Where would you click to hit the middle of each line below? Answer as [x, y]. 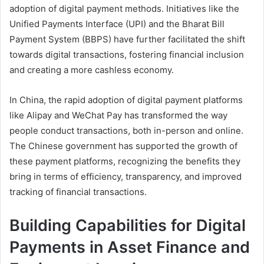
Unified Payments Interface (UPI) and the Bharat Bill [117, 24]
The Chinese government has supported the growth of [123, 146]
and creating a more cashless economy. [92, 70]
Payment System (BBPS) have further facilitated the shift [127, 39]
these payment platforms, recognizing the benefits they [125, 161]
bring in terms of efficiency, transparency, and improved [126, 176]
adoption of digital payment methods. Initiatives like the [124, 8]
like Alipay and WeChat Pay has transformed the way [118, 115]
